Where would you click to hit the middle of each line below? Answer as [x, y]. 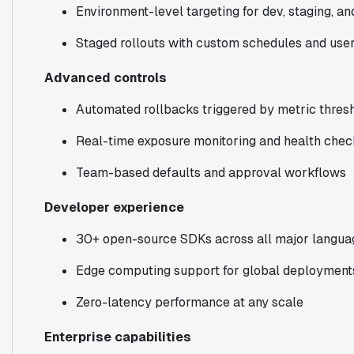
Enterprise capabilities [117, 337]
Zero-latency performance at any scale [189, 302]
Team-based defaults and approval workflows [211, 172]
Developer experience [114, 207]
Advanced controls [105, 77]
